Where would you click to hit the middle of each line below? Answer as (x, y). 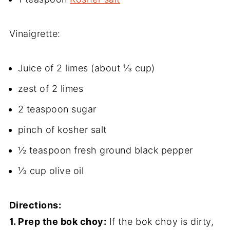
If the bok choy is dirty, (160, 221)
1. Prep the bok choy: (58, 221)
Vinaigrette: (35, 33)
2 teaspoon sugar (57, 109)
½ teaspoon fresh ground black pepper (105, 150)
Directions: (35, 205)
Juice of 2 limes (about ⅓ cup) (86, 68)
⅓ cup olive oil (51, 170)
